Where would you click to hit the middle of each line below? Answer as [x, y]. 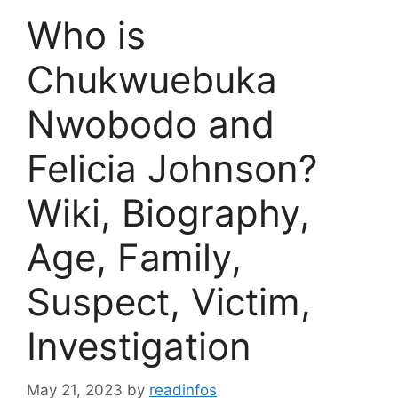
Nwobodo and [151, 124]
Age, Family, [134, 257]
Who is [86, 35]
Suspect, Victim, [169, 302]
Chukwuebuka [152, 80]
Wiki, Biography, [168, 213]
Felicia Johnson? [172, 168]
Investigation [139, 346]
